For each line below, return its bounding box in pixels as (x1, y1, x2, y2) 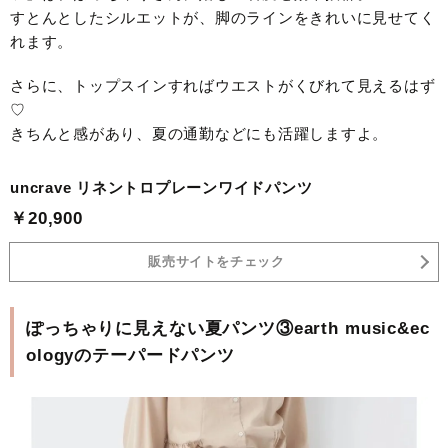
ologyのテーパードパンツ (26, 345, 235, 365)
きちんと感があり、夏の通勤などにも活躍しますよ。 (10, 124, 388, 142)
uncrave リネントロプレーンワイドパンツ (10, 178, 313, 196)
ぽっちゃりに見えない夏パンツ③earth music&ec (26, 318, 430, 338)
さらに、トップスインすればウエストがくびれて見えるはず (10, 76, 436, 94)
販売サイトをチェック (148, 254, 285, 270)
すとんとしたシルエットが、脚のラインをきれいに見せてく (10, 8, 436, 26)
